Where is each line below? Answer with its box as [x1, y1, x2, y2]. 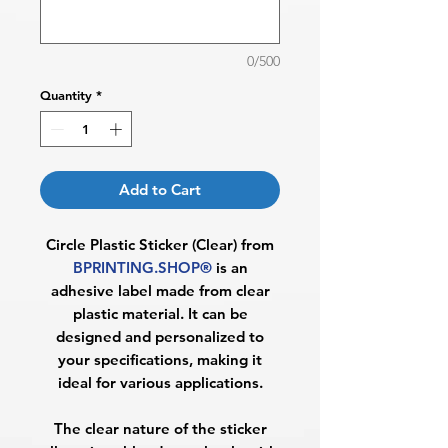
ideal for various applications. [57, 372, 263, 392]
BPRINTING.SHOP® [72, 257, 212, 277]
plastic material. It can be [72, 303, 248, 323]
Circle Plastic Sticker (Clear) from [46, 234, 274, 254]
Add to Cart [119, 179, 201, 199]
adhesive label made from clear [50, 280, 270, 300]
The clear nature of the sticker [53, 418, 267, 438]
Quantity [40, 87, 92, 104]
